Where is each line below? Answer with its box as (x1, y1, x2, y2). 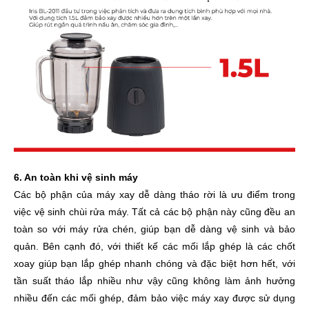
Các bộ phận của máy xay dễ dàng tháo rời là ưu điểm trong (14, 189, 295, 201)
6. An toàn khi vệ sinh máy (14, 172, 138, 183)
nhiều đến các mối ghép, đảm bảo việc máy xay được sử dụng (14, 292, 295, 304)
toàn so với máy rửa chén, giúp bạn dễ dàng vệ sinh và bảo (14, 223, 295, 235)
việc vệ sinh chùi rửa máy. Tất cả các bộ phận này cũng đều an (14, 206, 295, 218)
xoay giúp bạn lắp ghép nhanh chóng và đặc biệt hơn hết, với (14, 258, 295, 270)
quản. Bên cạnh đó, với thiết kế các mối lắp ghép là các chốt (14, 241, 295, 252)
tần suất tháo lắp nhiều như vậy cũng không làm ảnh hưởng (14, 275, 295, 287)
